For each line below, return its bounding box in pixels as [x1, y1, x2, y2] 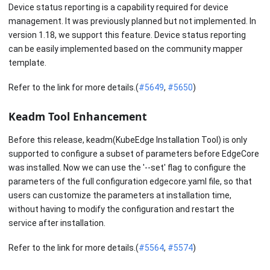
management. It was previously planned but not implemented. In [8, 16, 256, 27]
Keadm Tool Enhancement [8, 108, 147, 124]
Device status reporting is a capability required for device [8, 2, 228, 13]
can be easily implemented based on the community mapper [8, 44, 243, 54]
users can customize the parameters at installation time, [8, 190, 231, 201]
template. [8, 58, 46, 68]
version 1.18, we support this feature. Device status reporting [8, 30, 246, 40]
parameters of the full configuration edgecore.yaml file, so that [8, 177, 252, 187]
